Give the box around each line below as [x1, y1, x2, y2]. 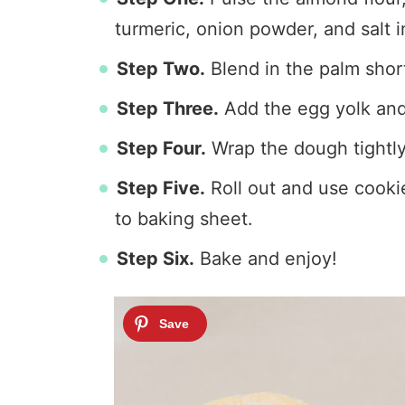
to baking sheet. [115, 208, 253, 230]
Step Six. [117, 248, 194, 269]
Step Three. [117, 98, 219, 119]
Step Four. [117, 137, 206, 159]
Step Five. [117, 177, 205, 199]
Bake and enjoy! [194, 248, 337, 269]
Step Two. [117, 58, 205, 80]
